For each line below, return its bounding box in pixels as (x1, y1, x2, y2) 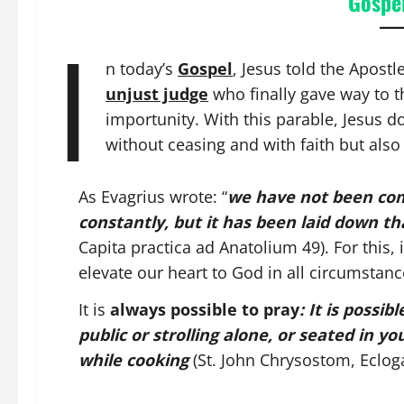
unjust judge (106, 82, 209, 105)
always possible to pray (110, 298, 299, 321)
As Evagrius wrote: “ (78, 185, 227, 207)
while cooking (78, 349, 193, 372)
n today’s (106, 57, 179, 79)
